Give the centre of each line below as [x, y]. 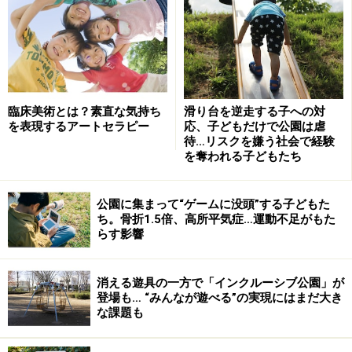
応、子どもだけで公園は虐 [255, 127]
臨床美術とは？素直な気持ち [84, 112]
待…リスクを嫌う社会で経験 [259, 142]
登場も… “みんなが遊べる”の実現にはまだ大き [220, 298]
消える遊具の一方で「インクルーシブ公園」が [220, 283]
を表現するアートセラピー [79, 127]
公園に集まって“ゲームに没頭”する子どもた [213, 205]
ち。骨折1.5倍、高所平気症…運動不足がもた [216, 220]
